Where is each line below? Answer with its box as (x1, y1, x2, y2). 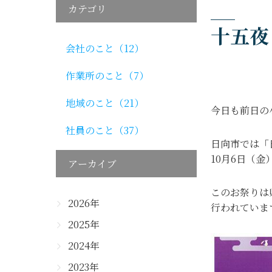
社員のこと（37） (66, 123, 144, 137)
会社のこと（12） (66, 41, 144, 55)
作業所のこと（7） (66, 69, 149, 83)
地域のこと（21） (66, 96, 144, 110)
